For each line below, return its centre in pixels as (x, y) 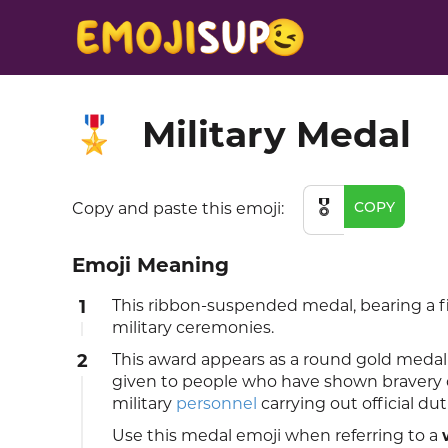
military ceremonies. (193, 327)
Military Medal (276, 134)
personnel (216, 403)
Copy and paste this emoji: (180, 209)
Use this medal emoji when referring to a (277, 435)
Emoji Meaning (150, 265)
